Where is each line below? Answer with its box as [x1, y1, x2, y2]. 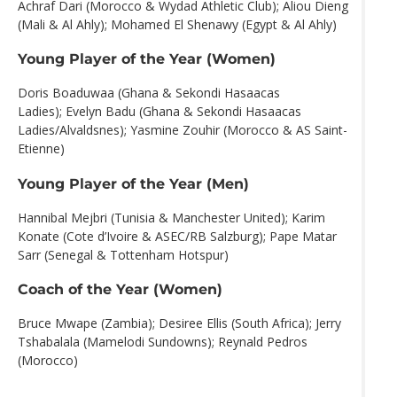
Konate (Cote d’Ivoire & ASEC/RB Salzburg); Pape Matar [18, 227, 337, 245]
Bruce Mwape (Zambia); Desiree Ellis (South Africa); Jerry [18, 315, 341, 332]
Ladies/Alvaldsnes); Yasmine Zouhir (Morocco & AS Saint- [18, 121, 347, 139]
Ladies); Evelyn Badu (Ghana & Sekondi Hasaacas [18, 103, 301, 121]
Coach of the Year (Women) [18, 280, 222, 299]
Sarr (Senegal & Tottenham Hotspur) [18, 245, 229, 263]
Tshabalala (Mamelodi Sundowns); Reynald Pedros [18, 333, 307, 351]
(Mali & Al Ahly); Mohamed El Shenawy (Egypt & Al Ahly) [18, 16, 337, 34]
